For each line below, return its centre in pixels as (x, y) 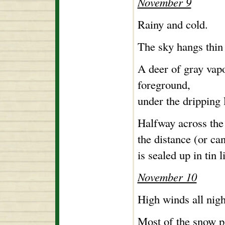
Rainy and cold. (173, 24)
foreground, (164, 85)
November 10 (167, 177)
